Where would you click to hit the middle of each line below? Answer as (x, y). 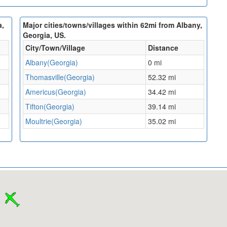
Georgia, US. (44, 35)
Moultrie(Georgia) (54, 121)
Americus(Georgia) (56, 92)
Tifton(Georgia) (50, 107)
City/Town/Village (55, 48)
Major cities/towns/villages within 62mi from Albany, (112, 25)
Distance (163, 48)
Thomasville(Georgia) (60, 77)
